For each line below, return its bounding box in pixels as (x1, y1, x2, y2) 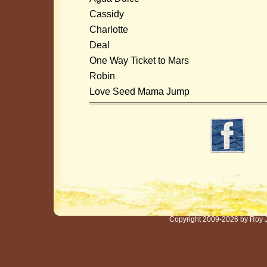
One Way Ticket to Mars (89, 55, 189, 66)
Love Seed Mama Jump (89, 86, 190, 97)
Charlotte (89, 24, 128, 35)
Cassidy (89, 9, 124, 19)
